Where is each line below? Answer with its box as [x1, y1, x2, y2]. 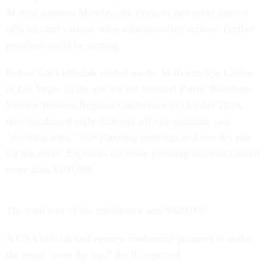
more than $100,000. [6, 163, 96, 175]
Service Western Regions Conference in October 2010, [6, 99, 243, 111]
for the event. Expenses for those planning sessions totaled [6, 147, 259, 159]
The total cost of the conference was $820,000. [6, 204, 209, 216]
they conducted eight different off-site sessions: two [6, 115, 230, 127]
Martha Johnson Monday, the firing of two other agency [6, 7, 249, 18]
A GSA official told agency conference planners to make [6, 232, 251, 244]
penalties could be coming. [6, 39, 122, 51]
